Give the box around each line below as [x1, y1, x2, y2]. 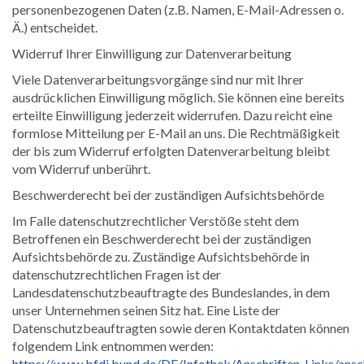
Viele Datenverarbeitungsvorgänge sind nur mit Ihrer [12, 71, 304, 87]
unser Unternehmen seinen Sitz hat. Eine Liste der [12, 301, 280, 318]
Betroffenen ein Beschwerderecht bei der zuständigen [12, 230, 311, 246]
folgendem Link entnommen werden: [12, 337, 214, 353]
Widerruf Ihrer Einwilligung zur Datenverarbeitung [12, 45, 292, 61]
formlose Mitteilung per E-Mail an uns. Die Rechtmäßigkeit [12, 124, 340, 141]
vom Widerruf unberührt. [12, 160, 150, 176]
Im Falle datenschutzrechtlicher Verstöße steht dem [12, 212, 299, 228]
